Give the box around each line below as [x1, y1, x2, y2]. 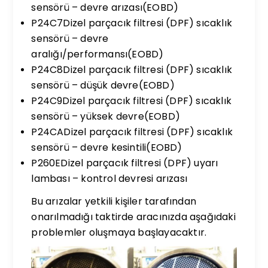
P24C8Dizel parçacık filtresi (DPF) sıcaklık [31, 63, 233, 77]
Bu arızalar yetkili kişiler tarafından [31, 194, 197, 208]
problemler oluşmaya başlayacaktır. [31, 226, 207, 239]
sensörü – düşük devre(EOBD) [31, 78, 175, 92]
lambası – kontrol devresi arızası [31, 172, 188, 185]
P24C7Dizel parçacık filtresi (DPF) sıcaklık [31, 16, 233, 30]
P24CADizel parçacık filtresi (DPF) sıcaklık [31, 125, 233, 139]
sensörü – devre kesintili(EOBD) [31, 141, 182, 154]
